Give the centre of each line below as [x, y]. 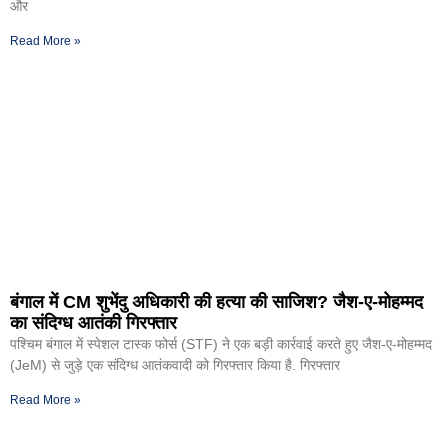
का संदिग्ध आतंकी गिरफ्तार [93, 323]
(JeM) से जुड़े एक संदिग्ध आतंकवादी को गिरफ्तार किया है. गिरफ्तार [175, 365]
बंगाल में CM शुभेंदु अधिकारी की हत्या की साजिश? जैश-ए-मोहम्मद [216, 302]
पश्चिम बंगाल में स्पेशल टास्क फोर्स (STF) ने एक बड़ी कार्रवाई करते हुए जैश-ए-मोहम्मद [221, 344]
